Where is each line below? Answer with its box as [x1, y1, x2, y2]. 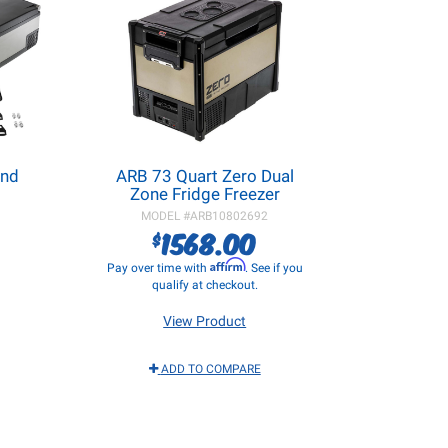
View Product [163, 313, 247, 329]
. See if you [244, 261, 303, 275]
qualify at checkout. [151, 278, 258, 292]
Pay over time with [106, 261, 210, 275]
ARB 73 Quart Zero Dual [115, 166, 294, 186]
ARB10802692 [190, 209, 269, 223]
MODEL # [141, 209, 191, 223]
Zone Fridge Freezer [129, 184, 280, 204]
